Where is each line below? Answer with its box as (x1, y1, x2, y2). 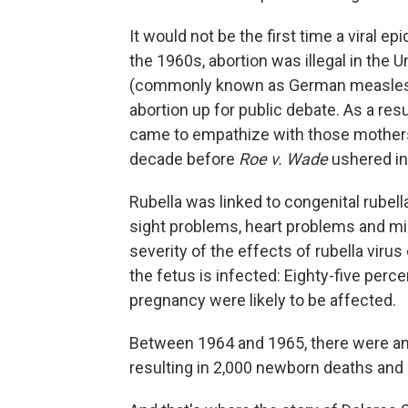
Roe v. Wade (239, 148, 328, 168)
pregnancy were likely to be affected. (129, 290, 396, 310)
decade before (129, 148, 239, 168)
